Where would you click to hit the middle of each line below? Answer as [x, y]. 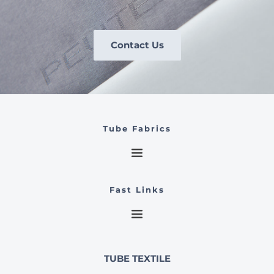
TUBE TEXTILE [137, 259]
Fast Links [137, 190]
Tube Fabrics [137, 129]
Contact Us [137, 45]
